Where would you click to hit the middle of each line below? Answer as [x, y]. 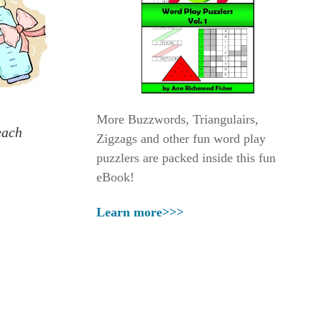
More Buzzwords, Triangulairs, [177, 119]
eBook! [115, 177]
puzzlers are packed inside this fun [186, 157]
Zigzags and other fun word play [181, 138]
